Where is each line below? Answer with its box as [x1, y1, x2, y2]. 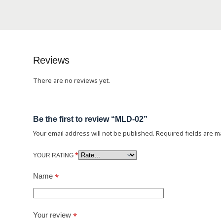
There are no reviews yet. [33, 75, 110, 86]
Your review [33, 210, 74, 219]
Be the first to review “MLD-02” [33, 115, 148, 124]
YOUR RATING [33, 151, 75, 159]
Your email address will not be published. [33, 129, 155, 139]
